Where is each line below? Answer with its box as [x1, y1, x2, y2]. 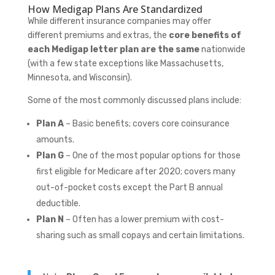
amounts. [36, 134, 74, 145]
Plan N [36, 214, 64, 225]
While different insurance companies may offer [27, 15, 211, 26]
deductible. [36, 198, 80, 209]
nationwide [199, 44, 246, 55]
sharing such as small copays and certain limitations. [36, 230, 244, 241]
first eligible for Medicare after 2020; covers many [36, 166, 236, 177]
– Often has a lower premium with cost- [63, 214, 224, 225]
